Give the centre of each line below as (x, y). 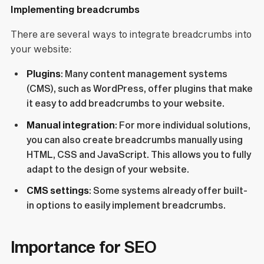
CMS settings (58, 191)
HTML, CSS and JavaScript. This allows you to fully (139, 154)
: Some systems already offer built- (168, 191)
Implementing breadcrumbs (75, 10)
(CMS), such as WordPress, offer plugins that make (140, 88)
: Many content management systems (144, 73)
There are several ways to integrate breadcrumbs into (131, 34)
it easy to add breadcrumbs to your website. (126, 103)
